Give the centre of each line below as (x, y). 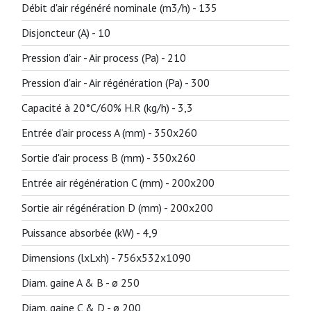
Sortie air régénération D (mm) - (96, 208)
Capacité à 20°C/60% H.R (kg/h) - (100, 108)
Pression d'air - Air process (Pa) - (94, 58)
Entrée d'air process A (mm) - (88, 133)
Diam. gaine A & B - (67, 283)
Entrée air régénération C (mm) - (96, 183)
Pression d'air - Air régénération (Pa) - (106, 83)
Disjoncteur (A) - (60, 33)
